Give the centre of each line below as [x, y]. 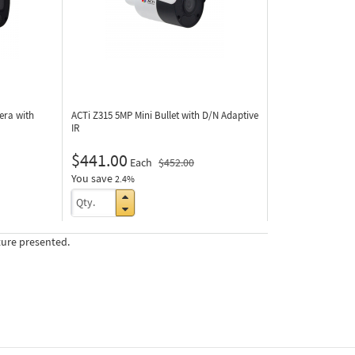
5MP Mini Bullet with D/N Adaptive [187, 115]
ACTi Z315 [93, 115]
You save [92, 178]
